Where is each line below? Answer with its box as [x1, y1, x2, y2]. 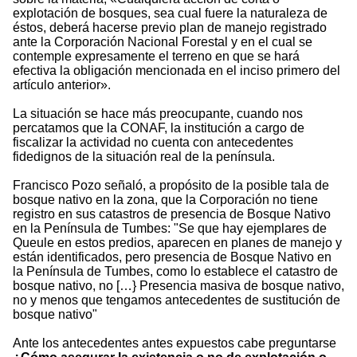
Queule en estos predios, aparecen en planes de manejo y [13, 236, 342, 250]
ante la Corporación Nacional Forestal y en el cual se [13, 35, 312, 49]
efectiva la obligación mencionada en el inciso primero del [13, 64, 340, 78]
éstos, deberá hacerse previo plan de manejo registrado [13, 21, 327, 35]
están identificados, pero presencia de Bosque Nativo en [13, 250, 331, 265]
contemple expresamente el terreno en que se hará [13, 49, 300, 64]
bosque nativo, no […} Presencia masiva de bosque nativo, [13, 279, 344, 293]
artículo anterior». [13, 78, 111, 92]
